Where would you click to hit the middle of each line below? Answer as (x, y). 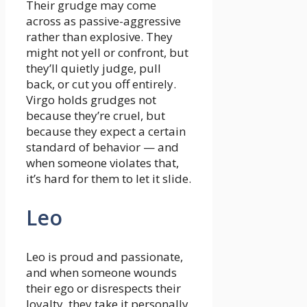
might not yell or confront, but (107, 53)
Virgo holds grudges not (91, 100)
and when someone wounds (101, 273)
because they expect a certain (106, 132)
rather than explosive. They (99, 37)
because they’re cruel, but (96, 116)
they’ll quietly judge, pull (94, 69)
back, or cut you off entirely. (101, 84)
